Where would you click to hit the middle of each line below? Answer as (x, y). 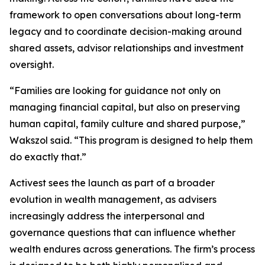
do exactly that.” (48, 157)
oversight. (32, 64)
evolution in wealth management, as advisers (113, 199)
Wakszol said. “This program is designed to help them (131, 140)
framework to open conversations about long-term (125, 15)
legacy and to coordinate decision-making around (126, 31)
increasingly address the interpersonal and (107, 216)
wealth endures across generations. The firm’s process (132, 249)
